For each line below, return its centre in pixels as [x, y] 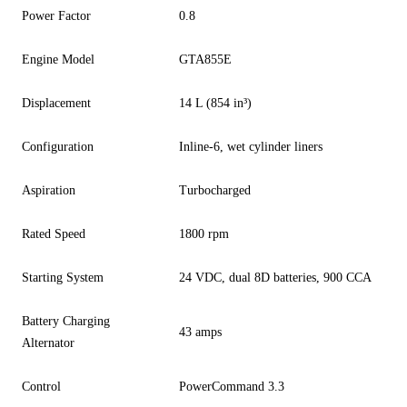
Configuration [58, 146]
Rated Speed [54, 233]
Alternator [48, 342]
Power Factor [56, 15]
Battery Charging [66, 321]
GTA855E [205, 59]
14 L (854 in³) [215, 103]
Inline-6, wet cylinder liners [251, 146]
